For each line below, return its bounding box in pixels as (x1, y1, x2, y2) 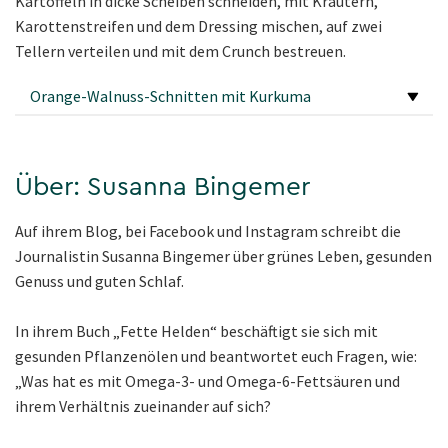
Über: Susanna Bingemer (15, 173, 310, 200)
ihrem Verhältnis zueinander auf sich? (15, 395, 271, 416)
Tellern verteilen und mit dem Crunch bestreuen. (15, 40, 346, 61)
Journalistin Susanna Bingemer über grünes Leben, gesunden (15, 245, 432, 266)
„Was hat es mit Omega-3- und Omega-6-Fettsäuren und (15, 370, 400, 391)
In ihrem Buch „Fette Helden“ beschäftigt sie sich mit (15, 320, 378, 341)
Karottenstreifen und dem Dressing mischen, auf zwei (15, 15, 382, 36)
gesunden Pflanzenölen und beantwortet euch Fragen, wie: (15, 345, 417, 366)
